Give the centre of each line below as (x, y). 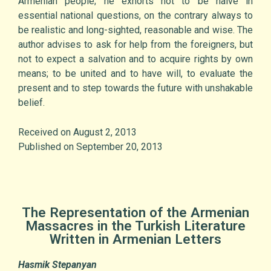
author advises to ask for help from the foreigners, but (135, 45)
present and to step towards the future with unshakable (135, 88)
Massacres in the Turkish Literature (135, 226)
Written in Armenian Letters (135, 239)
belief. (31, 103)
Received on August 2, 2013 (77, 132)
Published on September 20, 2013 (90, 147)
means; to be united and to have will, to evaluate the (135, 74)
